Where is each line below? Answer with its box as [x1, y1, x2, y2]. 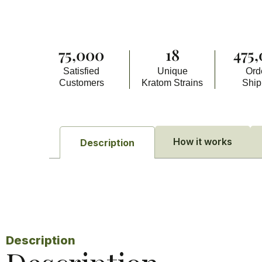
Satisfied [63, 66, 100, 77]
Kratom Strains [142, 78, 204, 88]
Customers [58, 78, 104, 88]
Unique [157, 66, 188, 77]
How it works [173, 136, 232, 148]
